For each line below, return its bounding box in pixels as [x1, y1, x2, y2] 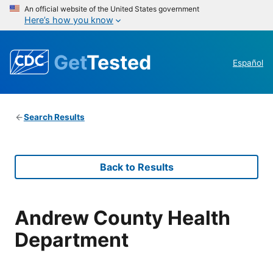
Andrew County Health [15, 205, 230, 230]
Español [233, 58, 263, 68]
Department [15, 227, 129, 252]
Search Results [23, 112, 85, 122]
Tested [87, 50, 151, 74]
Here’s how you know [24, 15, 113, 25]
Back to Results [99, 161, 174, 174]
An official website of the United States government [24, 4, 199, 13]
